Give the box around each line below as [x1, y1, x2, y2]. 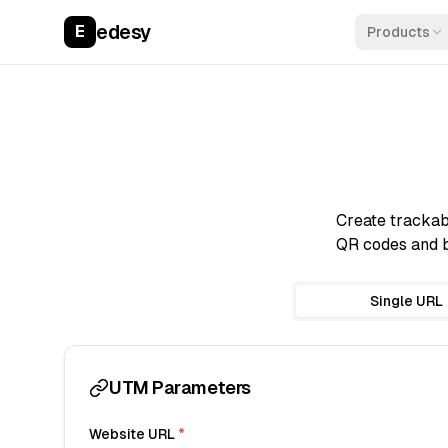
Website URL [89, 426, 178, 442]
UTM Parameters [109, 377, 251, 398]
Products [367, 24, 430, 40]
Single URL [369, 293, 443, 309]
